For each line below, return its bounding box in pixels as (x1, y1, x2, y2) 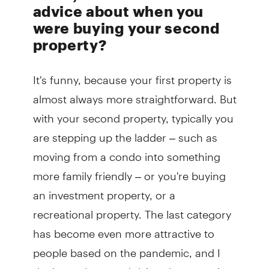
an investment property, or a (32, 178, 175, 202)
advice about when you (32, 2, 204, 20)
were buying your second (32, 19, 220, 37)
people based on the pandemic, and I (32, 236, 220, 260)
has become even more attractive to (32, 217, 214, 241)
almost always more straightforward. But (32, 82, 237, 106)
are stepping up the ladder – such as (32, 121, 217, 145)
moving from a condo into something (32, 140, 220, 164)
